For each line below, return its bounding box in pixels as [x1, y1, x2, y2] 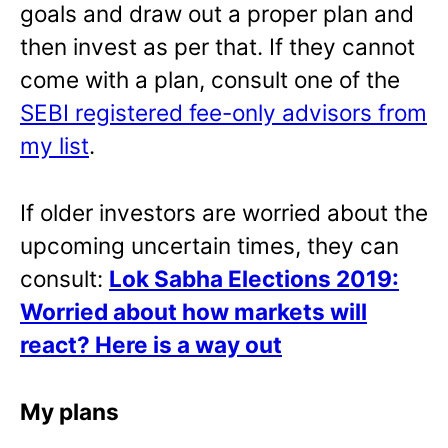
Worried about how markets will [20, 297, 367, 325]
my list [20, 131, 89, 159]
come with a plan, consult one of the [20, 65, 400, 93]
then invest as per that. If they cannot [20, 32, 415, 60]
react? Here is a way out [20, 330, 282, 358]
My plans [20, 397, 119, 425]
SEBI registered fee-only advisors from [20, 98, 427, 126]
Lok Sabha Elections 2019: [109, 264, 399, 292]
